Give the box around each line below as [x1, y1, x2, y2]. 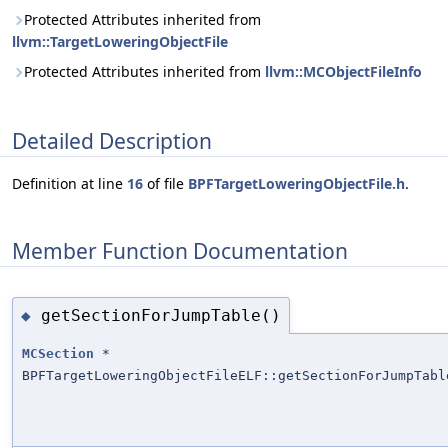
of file [143, 174, 188, 194]
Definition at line [12, 174, 127, 194]
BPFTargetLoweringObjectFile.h [188, 174, 405, 194]
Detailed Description [12, 126, 212, 155]
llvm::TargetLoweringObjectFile [12, 32, 228, 51]
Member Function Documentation [12, 236, 348, 265]
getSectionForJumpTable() [41, 305, 281, 325]
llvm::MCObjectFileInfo [265, 62, 422, 81]
